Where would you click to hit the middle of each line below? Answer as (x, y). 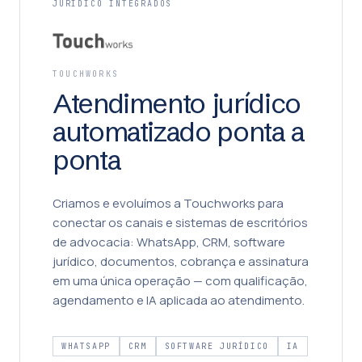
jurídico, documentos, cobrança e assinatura (181, 261)
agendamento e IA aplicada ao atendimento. (179, 300)
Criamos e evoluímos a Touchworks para (168, 203)
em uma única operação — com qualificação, (180, 281)
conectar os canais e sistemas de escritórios (180, 223)
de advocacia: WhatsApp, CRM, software (169, 242)
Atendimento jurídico (177, 103)
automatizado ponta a (179, 132)
